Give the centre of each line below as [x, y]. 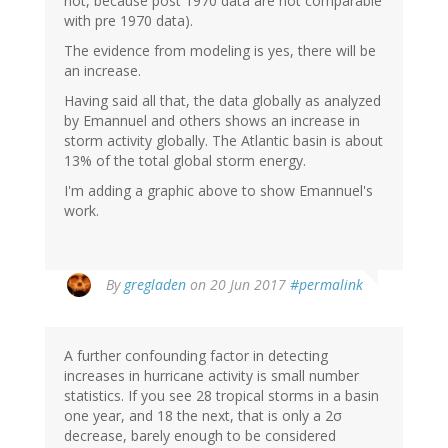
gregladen [155, 284]
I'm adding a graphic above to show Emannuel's [218, 190]
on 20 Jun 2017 [238, 284]
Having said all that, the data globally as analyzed [222, 100]
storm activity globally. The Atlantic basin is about [223, 140]
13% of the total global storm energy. [185, 160]
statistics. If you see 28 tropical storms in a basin [221, 395]
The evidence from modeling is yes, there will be [220, 50]
